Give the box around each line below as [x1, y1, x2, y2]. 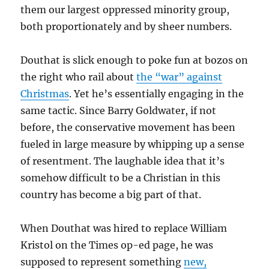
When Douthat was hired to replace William [20, 222, 228, 234]
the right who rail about [20, 70, 137, 83]
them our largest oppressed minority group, [20, 3, 230, 16]
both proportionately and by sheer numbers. [20, 20, 232, 32]
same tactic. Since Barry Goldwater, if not [20, 104, 217, 116]
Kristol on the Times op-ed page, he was [20, 238, 214, 251]
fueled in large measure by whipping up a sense [20, 138, 245, 150]
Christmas [20, 87, 70, 100]
